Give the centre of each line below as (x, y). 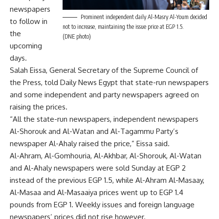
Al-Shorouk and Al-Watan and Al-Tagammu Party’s (94, 131)
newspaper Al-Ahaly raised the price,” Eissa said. (90, 144)
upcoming (26, 46)
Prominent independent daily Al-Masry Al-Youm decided (144, 17)
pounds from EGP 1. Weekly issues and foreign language (102, 205)
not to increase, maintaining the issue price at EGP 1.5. (123, 26)
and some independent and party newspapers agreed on (104, 95)
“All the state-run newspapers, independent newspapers (104, 119)
